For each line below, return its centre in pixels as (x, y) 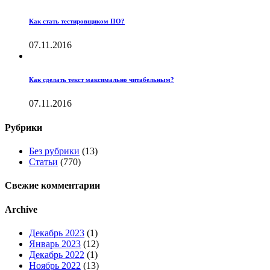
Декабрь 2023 (57, 233)
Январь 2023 (55, 243)
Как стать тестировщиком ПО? (77, 21)
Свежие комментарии (52, 186)
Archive (21, 209)
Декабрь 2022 (57, 254)
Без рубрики (54, 151)
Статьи (43, 162)
